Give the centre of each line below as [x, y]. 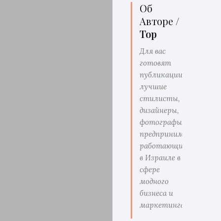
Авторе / [160, 21]
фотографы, [162, 122]
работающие [163, 146]
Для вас [153, 51]
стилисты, [160, 98]
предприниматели [173, 134]
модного [154, 181]
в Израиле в [160, 158]
